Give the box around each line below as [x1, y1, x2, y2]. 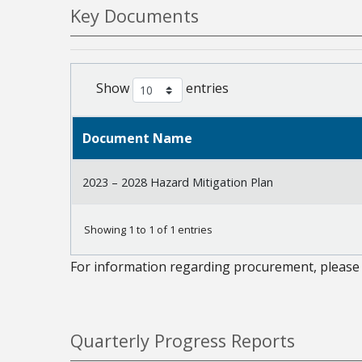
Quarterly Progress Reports [70, 328, 295, 352]
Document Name [82, 128, 192, 147]
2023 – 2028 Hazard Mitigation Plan [82, 174, 273, 190]
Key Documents [70, 3, 199, 27]
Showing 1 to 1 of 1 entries [84, 222, 213, 238]
